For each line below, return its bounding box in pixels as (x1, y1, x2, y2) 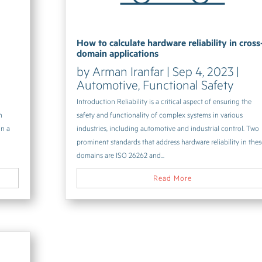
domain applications (77, 46, 159, 59)
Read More (153, 173, 192, 182)
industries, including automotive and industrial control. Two (77, 123, 260, 133)
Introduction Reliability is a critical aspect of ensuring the (77, 96, 252, 106)
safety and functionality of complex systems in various (77, 109, 243, 119)
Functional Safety (143, 75, 234, 93)
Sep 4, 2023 (173, 62, 234, 80)
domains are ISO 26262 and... (77, 150, 165, 160)
